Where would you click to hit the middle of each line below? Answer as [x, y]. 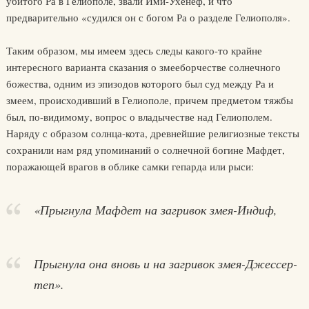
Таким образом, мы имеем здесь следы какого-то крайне [134, 50]
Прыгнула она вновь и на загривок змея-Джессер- [165, 263]
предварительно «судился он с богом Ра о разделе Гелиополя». [148, 17]
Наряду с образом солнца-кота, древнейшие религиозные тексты [152, 133]
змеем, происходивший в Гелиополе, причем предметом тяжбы [149, 100]
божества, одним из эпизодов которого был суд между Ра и [140, 83]
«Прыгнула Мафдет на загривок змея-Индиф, [155, 210]
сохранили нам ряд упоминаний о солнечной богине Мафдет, [145, 150]
